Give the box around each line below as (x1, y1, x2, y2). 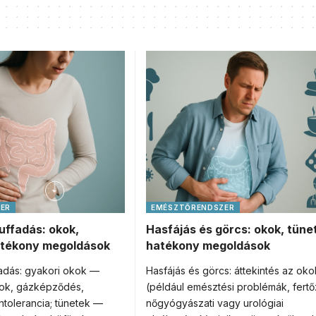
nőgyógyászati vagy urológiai (146, 297, 284, 309)
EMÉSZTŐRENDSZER (151, 203, 235, 212)
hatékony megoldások (146, 238, 270, 253)
